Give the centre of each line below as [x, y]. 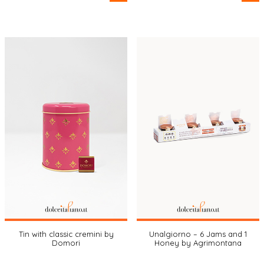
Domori [66, 243]
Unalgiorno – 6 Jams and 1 [198, 234]
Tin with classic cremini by [66, 234]
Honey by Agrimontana [198, 243]
